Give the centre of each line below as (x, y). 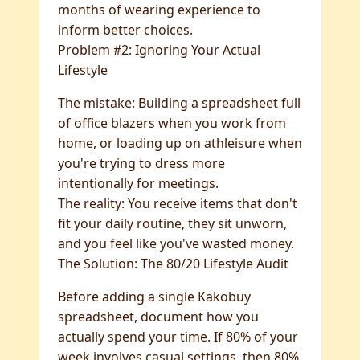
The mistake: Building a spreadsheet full (179, 103)
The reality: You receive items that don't (178, 203)
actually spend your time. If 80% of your (178, 337)
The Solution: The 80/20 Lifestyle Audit (173, 264)
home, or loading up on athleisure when (180, 143)
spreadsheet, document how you (158, 317)
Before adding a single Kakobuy (154, 297)
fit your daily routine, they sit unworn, (172, 223)
